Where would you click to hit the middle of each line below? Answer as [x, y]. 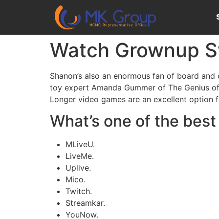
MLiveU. [80, 144]
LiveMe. [80, 156]
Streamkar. [85, 203]
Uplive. [78, 168]
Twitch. [79, 191]
